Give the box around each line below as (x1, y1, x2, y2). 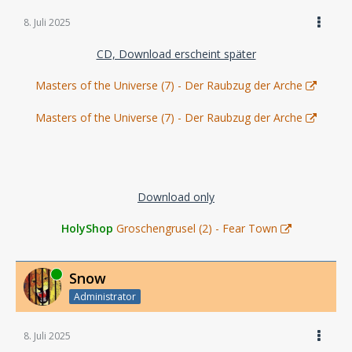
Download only (137, 189, 214, 204)
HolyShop (60, 221, 113, 236)
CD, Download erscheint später (96, 46, 256, 61)
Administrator (74, 289, 136, 303)
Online (24, 266, 53, 280)
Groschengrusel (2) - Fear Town (115, 221, 277, 236)
